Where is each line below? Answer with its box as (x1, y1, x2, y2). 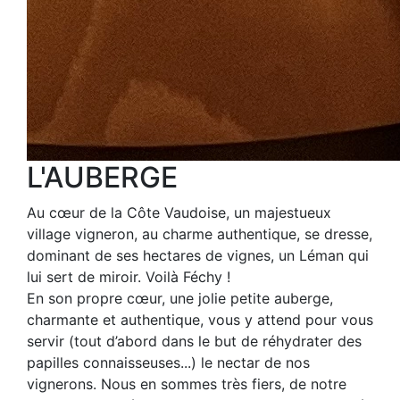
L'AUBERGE (27, 160, 178, 195)
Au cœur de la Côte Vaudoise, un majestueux (27, 204, 331, 221)
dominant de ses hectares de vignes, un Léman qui (27, 246, 369, 264)
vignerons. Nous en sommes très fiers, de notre (27, 375, 346, 393)
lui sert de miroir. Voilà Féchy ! (27, 268, 230, 286)
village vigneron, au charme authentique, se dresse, (27, 225, 372, 243)
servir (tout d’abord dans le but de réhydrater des (27, 332, 362, 350)
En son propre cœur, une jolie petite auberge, (27, 289, 333, 307)
